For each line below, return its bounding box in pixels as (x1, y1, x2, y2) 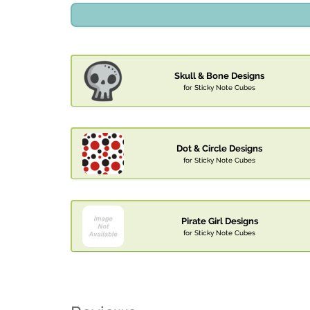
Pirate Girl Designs (181, 216, 258, 227)
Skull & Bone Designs (174, 71, 264, 82)
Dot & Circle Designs (176, 143, 262, 154)
